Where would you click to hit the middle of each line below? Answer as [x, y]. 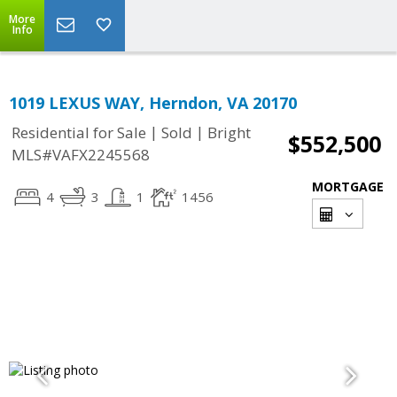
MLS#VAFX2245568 [81, 155]
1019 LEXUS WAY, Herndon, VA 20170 [153, 103]
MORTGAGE [348, 187]
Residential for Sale [79, 133]
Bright [229, 133]
